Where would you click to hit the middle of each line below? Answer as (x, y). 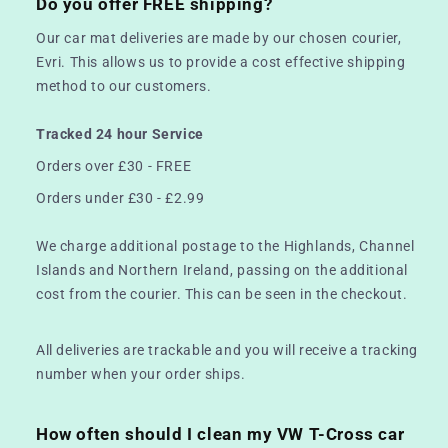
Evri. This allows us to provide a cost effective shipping (221, 61)
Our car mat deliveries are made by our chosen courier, (219, 37)
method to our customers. (124, 85)
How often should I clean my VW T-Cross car (220, 433)
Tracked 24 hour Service (120, 133)
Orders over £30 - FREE (114, 165)
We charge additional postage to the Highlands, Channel (225, 245)
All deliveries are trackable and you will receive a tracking (227, 349)
